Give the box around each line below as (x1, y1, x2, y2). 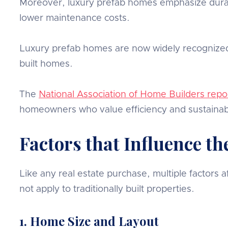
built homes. (19, 59, 73, 69)
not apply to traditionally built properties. (19, 184, 194, 194)
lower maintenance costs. (19, 13, 130, 23)
